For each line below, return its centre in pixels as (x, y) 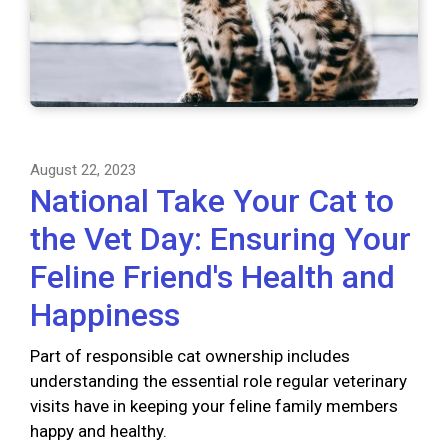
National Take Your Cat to (212, 201)
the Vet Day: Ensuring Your (220, 239)
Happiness (105, 315)
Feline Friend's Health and (212, 277)
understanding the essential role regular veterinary (218, 381)
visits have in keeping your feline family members (214, 406)
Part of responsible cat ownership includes (190, 356)
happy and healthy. (98, 431)
